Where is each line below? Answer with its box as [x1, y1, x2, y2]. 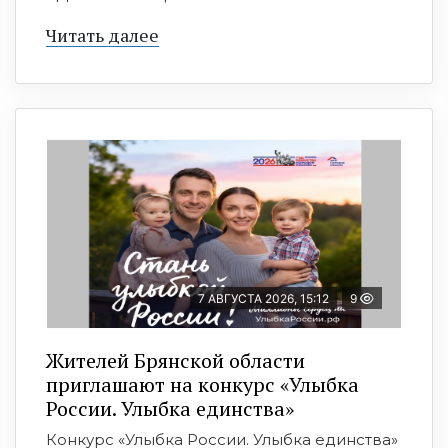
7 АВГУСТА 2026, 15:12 [198, 291, 329, 307]
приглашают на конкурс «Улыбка [46, 371, 359, 399]
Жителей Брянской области [46, 347, 305, 375]
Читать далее [46, 23, 159, 48]
